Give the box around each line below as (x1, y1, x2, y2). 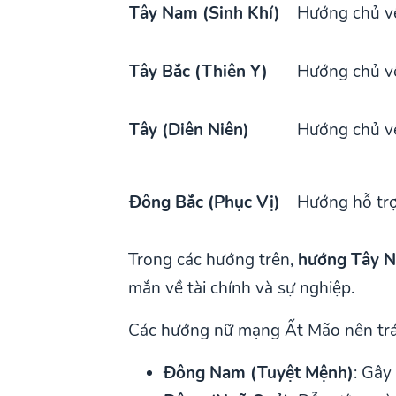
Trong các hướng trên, (128, 247, 299, 271)
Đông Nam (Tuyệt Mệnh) (164, 361, 354, 385)
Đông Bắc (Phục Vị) (129, 190, 281, 214)
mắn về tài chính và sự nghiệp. (128, 276, 355, 300)
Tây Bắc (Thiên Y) (129, 59, 269, 83)
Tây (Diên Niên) (129, 118, 250, 141)
